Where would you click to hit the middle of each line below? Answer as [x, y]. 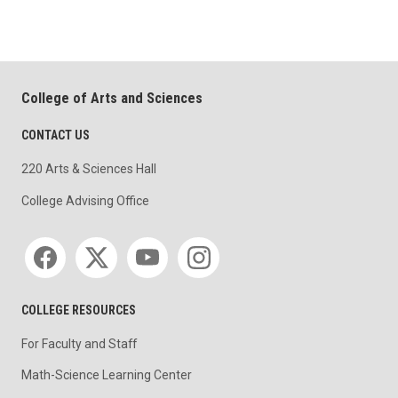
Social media [59, 240]
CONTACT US [56, 135]
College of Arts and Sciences [112, 99]
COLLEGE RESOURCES [79, 310]
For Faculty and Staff [79, 343]
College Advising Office [85, 200]
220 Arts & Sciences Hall [89, 168]
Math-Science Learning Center [107, 374]
